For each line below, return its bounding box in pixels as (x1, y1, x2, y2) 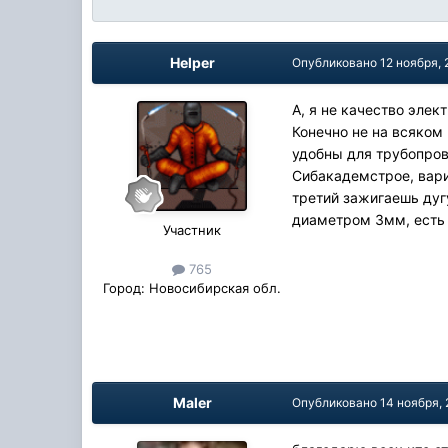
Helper (169, 53, 215, 71)
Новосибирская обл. (145, 280, 282, 297)
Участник (163, 221, 222, 238)
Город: (103, 280, 146, 297)
